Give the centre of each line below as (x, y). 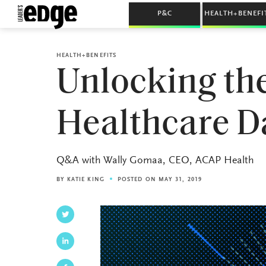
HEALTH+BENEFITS (86, 56)
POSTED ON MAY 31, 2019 (160, 180)
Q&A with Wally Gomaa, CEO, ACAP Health (155, 161)
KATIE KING (85, 180)
